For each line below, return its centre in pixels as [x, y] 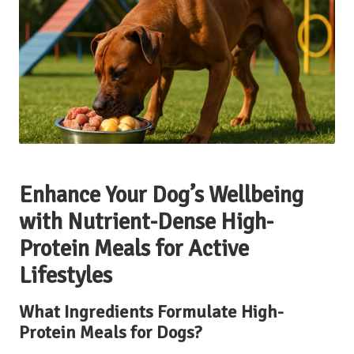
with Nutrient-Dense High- [146, 221]
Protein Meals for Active [134, 248]
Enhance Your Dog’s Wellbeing [161, 194]
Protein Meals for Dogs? [111, 332]
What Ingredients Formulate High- [151, 312]
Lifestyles [66, 275]
